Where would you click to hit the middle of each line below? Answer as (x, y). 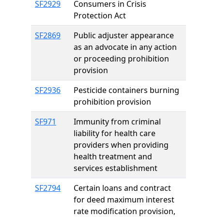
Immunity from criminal (117, 122)
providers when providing (121, 145)
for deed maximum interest (124, 200)
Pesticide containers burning (126, 90)
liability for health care (115, 133)
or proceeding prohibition (121, 59)
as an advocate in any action (125, 47)
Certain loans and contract (122, 188)
